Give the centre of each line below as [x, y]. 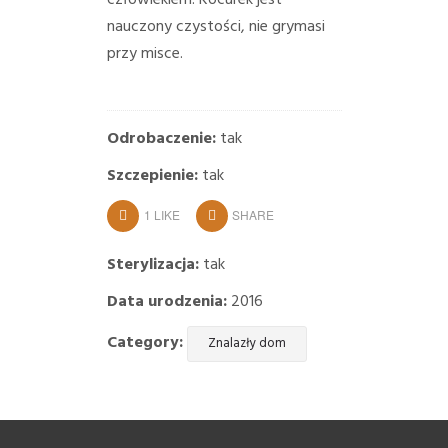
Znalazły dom [246, 343]
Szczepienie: [152, 175]
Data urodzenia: [166, 301]
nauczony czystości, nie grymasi [215, 26]
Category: [144, 342]
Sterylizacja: [152, 264]
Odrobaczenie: [161, 138]
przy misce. [144, 53]
